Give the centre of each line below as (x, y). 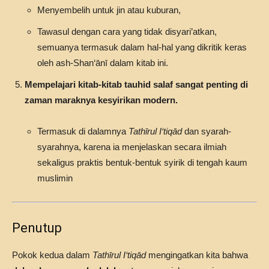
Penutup (37, 228)
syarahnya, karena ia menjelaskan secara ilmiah (132, 147)
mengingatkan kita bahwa (197, 255)
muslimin (55, 178)
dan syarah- (207, 131)
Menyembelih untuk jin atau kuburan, (109, 10)
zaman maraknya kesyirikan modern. (101, 100)
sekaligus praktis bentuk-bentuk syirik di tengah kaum (142, 162)
